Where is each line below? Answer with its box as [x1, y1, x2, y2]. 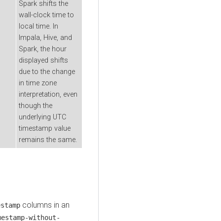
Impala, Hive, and [19, 33, 72, 42]
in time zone [19, 78, 57, 87]
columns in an [20, 200, 70, 210]
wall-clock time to [19, 10, 74, 19]
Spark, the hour [19, 44, 67, 53]
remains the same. [19, 135, 77, 144]
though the [19, 101, 52, 110]
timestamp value [19, 124, 71, 133]
